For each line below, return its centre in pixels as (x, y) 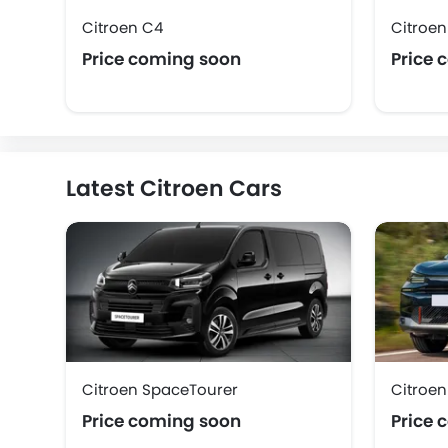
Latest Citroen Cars (174, 188)
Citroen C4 (122, 27)
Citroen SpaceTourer (160, 389)
